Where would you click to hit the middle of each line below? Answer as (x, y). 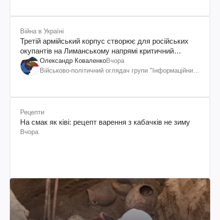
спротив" (53, 80)
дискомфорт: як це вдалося (67, 60)
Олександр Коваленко (73, 60)
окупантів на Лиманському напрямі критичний (97, 51)
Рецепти (32, 112)
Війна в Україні (42, 31)
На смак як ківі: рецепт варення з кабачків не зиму (105, 122)
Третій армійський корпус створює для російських (104, 41)
